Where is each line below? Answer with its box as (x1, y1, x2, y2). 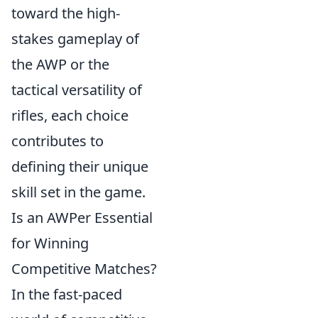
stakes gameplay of (11, 29, 139, 48)
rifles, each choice (11, 106, 128, 125)
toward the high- (11, 4, 120, 23)
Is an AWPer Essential (11, 208, 153, 227)
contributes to (11, 131, 104, 150)
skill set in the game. (11, 182, 146, 202)
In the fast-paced (11, 285, 122, 304)
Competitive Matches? (11, 259, 157, 278)
